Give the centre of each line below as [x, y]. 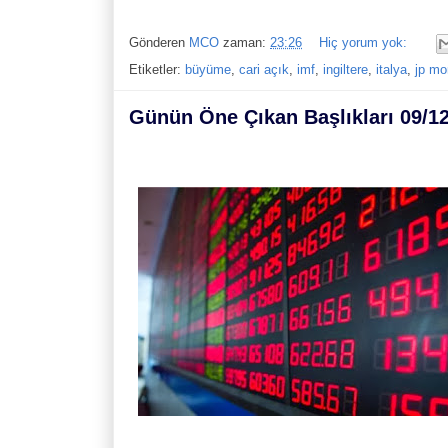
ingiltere [345, 69]
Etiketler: [157, 69]
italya [391, 69]
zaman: [246, 42]
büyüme [208, 69]
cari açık [264, 69]
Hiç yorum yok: [365, 42]
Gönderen [159, 42]
